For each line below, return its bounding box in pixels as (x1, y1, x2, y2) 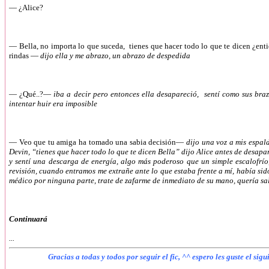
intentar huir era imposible (9, 99, 97, 108)
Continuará (9, 214, 49, 223)
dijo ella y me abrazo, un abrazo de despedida (40, 51, 190, 60)
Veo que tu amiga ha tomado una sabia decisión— (19, 138, 184, 147)
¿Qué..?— (19, 89, 52, 98)
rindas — (9, 51, 40, 60)
